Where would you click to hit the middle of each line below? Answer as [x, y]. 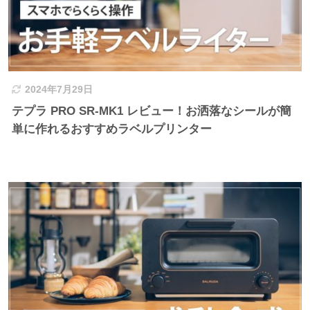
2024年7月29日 [59, 90]
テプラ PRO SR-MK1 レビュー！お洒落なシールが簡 [152, 111]
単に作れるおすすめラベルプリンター [112, 129]
